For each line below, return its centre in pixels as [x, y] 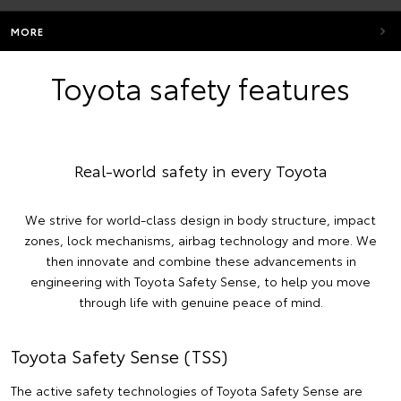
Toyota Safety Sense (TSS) [119, 355]
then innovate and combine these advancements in [200, 260]
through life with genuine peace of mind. [200, 302]
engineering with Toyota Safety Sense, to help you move [200, 281]
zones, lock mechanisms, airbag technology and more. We [200, 240]
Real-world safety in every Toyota [200, 170]
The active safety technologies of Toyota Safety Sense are [187, 390]
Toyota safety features [200, 87]
